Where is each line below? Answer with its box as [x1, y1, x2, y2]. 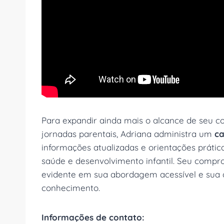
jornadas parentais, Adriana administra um [41, 128, 214, 139]
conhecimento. [41, 182, 100, 193]
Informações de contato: [41, 212, 144, 223]
